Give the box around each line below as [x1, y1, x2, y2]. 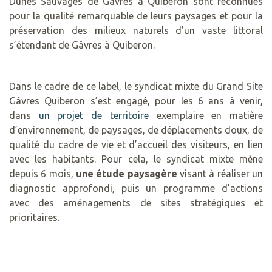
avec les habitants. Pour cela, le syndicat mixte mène [9, 154, 263, 165]
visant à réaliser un [177, 168, 263, 180]
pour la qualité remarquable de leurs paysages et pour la [9, 10, 263, 22]
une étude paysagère [76, 168, 177, 180]
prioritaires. [9, 212, 59, 223]
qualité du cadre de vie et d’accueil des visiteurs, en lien [9, 139, 263, 151]
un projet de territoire [38, 110, 149, 121]
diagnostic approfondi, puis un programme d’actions [9, 183, 263, 194]
